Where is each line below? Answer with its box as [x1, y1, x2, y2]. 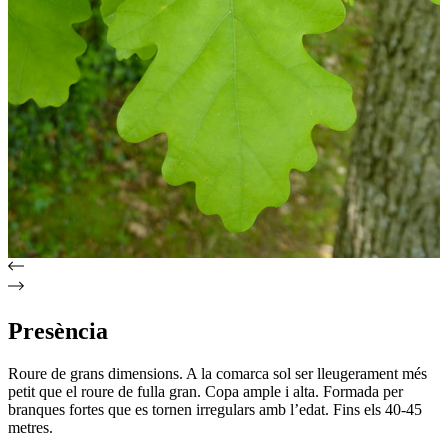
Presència [8, 317, 108, 344]
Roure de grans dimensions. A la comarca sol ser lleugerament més [8, 364, 427, 382]
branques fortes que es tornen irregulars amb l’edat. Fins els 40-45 [8, 400, 422, 418]
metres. [8, 418, 53, 436]
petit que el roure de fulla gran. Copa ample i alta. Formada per [8, 382, 403, 400]
